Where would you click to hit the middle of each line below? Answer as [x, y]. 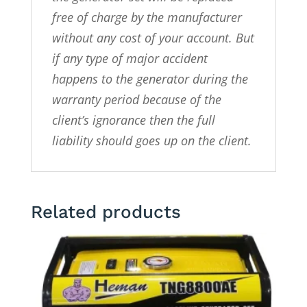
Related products [106, 212]
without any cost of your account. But [153, 38]
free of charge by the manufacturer [147, 17]
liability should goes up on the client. [151, 141]
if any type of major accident [130, 59]
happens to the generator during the [150, 79]
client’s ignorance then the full [133, 120]
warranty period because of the [136, 100]
